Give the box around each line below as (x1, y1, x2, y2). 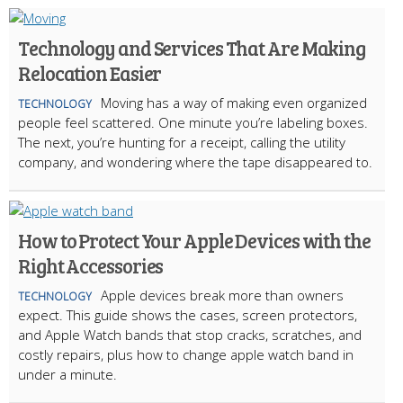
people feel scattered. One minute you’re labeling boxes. (18, 113, 368, 132)
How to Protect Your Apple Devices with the (18, 227, 371, 255)
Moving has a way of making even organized (101, 94, 367, 112)
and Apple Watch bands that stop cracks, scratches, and (18, 326, 362, 345)
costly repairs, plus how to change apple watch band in (18, 345, 354, 364)
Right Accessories (18, 252, 164, 280)
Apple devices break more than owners (101, 286, 344, 305)
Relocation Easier (18, 59, 162, 87)
